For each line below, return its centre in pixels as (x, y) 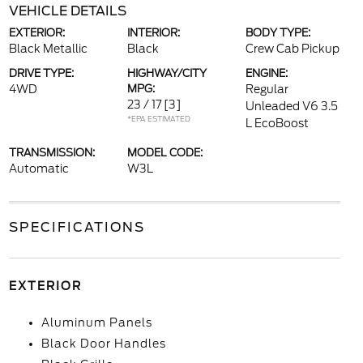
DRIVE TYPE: (41, 73)
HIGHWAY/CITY (167, 73)
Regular (267, 89)
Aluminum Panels (96, 322)
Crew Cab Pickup (293, 49)
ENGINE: (267, 73)
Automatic (38, 169)
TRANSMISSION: (51, 153)
